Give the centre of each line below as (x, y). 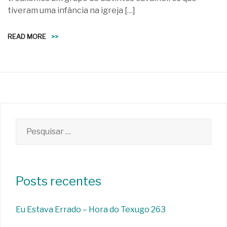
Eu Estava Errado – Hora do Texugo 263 (91, 209)
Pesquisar (34, 124)
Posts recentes (59, 181)
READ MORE (27, 36)
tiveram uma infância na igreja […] (71, 10)
